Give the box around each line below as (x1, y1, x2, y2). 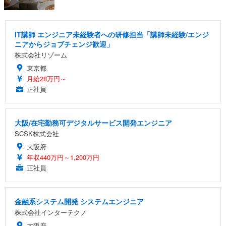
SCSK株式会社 (15, 129, 59, 139)
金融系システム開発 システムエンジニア (15, 196, 144, 207)
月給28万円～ (27, 74, 67, 84)
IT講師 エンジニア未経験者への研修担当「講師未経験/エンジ (15, 29, 209, 40)
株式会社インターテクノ (15, 207, 87, 217)
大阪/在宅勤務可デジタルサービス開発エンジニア (15, 118, 172, 128)
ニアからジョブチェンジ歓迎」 (15, 39, 114, 49)
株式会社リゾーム (15, 50, 67, 60)
